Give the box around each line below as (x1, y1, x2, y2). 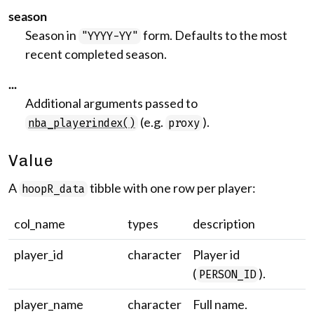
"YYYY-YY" (81, 29, 138, 43)
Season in (25, 27, 78, 43)
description (193, 216, 255, 231)
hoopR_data (22, 182, 85, 196)
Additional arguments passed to (25, 95, 198, 111)
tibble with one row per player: (88, 180, 256, 196)
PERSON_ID (199, 268, 256, 281)
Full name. (193, 296, 247, 312)
